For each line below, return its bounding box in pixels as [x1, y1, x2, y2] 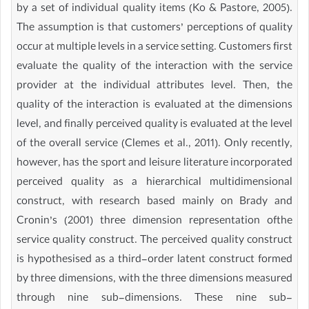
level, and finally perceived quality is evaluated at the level [16, 117, 293, 134]
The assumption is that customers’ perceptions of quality [16, 20, 293, 37]
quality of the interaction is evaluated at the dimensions [16, 97, 293, 114]
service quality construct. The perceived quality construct [16, 232, 293, 250]
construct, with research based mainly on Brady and [16, 194, 293, 211]
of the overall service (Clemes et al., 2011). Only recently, [16, 136, 293, 153]
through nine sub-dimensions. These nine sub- [16, 290, 293, 308]
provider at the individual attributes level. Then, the [16, 78, 293, 95]
